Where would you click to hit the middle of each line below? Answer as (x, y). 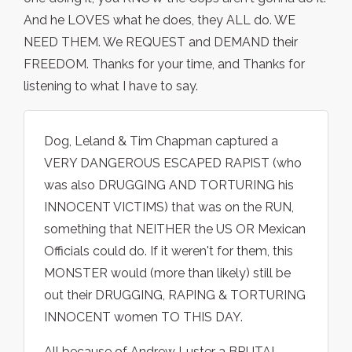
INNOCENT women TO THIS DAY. (143, 317)
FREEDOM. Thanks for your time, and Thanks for (164, 64)
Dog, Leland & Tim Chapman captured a (161, 141)
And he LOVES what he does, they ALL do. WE (159, 20)
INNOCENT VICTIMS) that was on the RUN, (169, 207)
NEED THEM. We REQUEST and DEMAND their (161, 42)
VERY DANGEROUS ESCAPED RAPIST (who (173, 163)
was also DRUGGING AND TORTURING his (169, 185)
